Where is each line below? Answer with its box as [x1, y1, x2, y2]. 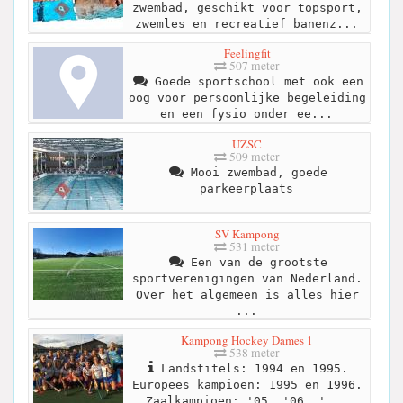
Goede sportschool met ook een [147, 75, 363, 89]
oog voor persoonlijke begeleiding [128, 91, 366, 105]
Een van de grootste [183, 255, 327, 269]
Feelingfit [223, 45, 271, 62]
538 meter [227, 344, 280, 361]
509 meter [227, 148, 280, 165]
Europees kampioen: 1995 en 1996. [131, 377, 363, 391]
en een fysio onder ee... [159, 107, 333, 121]
